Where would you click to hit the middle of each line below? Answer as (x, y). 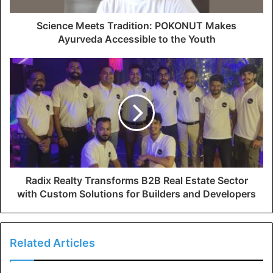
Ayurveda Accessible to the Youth (136, 39)
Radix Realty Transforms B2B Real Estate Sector (136, 180)
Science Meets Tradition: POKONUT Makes (136, 25)
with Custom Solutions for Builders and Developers (136, 193)
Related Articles (52, 243)
